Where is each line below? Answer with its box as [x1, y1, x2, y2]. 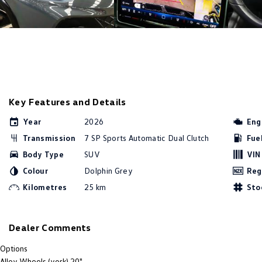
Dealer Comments [9, 222, 91, 233]
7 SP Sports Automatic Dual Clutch [84, 133, 209, 143]
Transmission [23, 133, 75, 143]
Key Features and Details [9, 96, 126, 108]
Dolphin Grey [84, 166, 133, 175]
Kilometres [23, 182, 67, 192]
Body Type [23, 149, 64, 159]
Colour [23, 166, 48, 175]
